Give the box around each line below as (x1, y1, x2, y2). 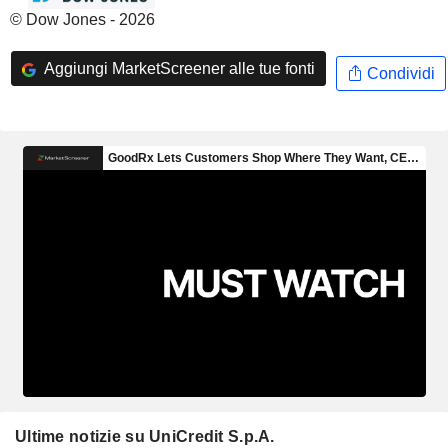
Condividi (362, 64, 435, 82)
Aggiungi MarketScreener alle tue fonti (40, 59, 315, 77)
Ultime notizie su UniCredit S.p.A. (15, 427, 275, 445)
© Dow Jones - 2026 (10, 11, 155, 28)
